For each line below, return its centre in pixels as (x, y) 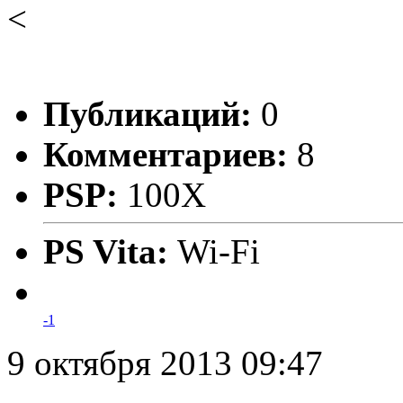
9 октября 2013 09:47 (165, 363)
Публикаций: (148, 113)
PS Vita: (110, 251)
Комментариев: (166, 154)
